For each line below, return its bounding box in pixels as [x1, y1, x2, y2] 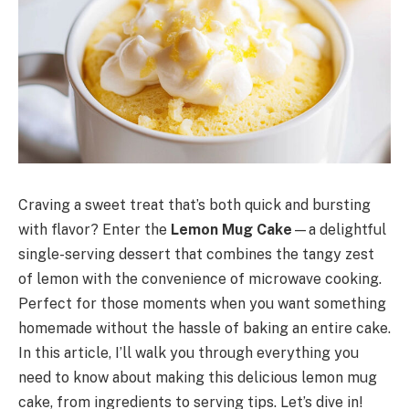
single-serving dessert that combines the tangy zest [18, 245, 374, 263]
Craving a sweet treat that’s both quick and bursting [18, 195, 371, 214]
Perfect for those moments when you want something [18, 294, 386, 312]
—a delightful [292, 220, 386, 238]
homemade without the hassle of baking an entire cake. [18, 319, 391, 337]
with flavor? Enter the [18, 220, 171, 238]
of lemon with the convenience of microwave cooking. [18, 269, 382, 288]
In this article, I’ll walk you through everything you [18, 343, 359, 362]
